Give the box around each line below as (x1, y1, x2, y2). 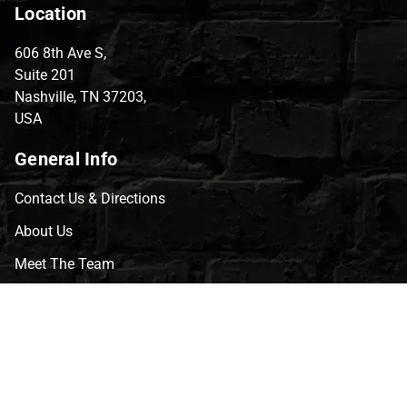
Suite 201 (15, 65, 75, 84)
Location (15, 2, 86, 25)
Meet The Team (15, 254, 114, 273)
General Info (15, 147, 117, 170)
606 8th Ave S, (15, 44, 106, 62)
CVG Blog (15, 287, 75, 305)
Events (15, 320, 57, 338)
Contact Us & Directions (15, 189, 165, 207)
